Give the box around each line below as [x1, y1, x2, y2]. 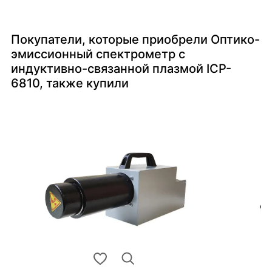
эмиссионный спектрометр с [11, 47, 185, 62]
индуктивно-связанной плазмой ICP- [11, 61, 231, 76]
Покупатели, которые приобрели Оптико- [11, 32, 260, 47]
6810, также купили [11, 76, 129, 91]
